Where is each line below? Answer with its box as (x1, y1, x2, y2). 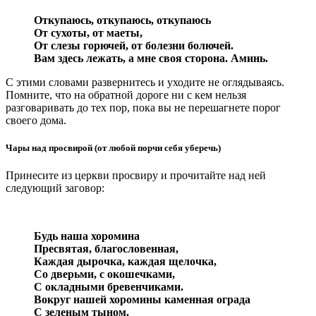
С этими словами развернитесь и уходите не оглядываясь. (6, 75, 284, 88)
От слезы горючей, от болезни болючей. (34, 39, 233, 51)
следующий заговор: (6, 181, 104, 194)
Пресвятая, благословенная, (34, 242, 178, 255)
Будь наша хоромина (34, 229, 140, 242)
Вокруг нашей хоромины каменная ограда (34, 293, 250, 305)
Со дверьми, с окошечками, (34, 267, 175, 280)
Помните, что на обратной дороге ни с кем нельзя (6, 88, 246, 101)
